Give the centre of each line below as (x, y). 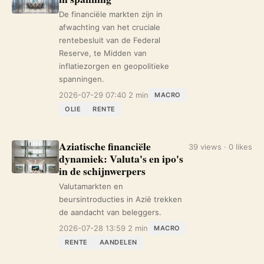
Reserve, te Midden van (103, 53)
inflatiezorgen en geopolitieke (114, 66)
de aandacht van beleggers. (110, 212)
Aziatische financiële (105, 146)
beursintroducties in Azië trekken (121, 199)
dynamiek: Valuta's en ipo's (121, 159)
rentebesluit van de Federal (110, 40)
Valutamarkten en (91, 186)
